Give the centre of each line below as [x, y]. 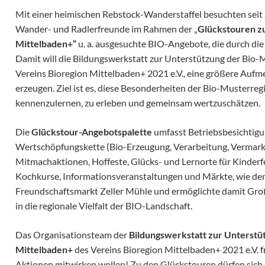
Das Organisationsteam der [72, 235]
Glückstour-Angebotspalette [92, 132]
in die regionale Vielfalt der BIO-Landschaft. [104, 206]
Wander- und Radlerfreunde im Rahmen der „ [106, 29]
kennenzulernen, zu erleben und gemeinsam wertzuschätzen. [138, 103]
